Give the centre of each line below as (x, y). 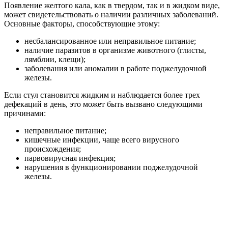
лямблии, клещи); (55, 60)
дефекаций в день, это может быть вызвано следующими (103, 104)
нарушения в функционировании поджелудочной (111, 167)
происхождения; (53, 149)
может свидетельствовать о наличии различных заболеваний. (111, 15)
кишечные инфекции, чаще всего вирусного (102, 140)
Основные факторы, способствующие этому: (82, 24)
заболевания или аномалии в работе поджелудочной (116, 69)
